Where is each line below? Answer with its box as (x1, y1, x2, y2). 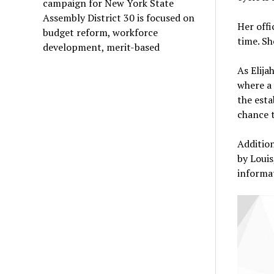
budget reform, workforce (43, 25, 158, 39)
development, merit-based (43, 40, 160, 54)
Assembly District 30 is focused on (43, 10, 195, 24)
